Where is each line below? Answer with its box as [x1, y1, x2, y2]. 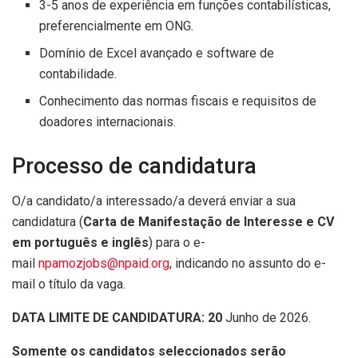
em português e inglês [12, 235, 149, 251]
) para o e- [149, 235, 205, 251]
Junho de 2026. [222, 310, 311, 326]
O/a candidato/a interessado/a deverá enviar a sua [12, 193, 296, 209]
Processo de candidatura [12, 153, 257, 179]
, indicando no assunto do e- [169, 256, 326, 272]
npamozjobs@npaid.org [38, 256, 169, 272]
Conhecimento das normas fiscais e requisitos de [39, 93, 317, 109]
